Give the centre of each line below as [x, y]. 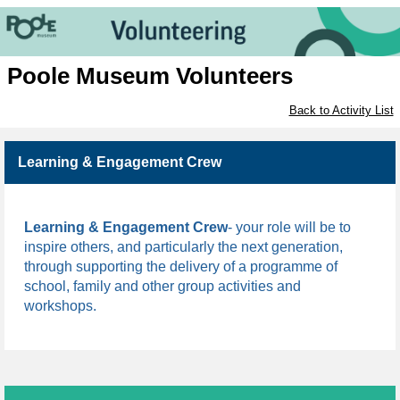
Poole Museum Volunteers [150, 76]
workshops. [60, 305]
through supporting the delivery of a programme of [181, 266]
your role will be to [293, 227]
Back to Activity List [341, 111]
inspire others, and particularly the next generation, [183, 246]
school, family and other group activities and [162, 286]
